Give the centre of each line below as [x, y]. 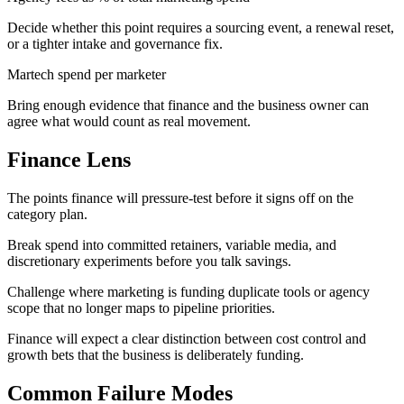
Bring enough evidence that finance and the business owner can [188, 106]
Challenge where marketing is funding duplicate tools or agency [188, 291]
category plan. [47, 214]
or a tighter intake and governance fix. [115, 44]
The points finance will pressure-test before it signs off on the [180, 197]
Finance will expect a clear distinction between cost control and [187, 338]
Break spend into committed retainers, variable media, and [172, 244]
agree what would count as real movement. [129, 122]
